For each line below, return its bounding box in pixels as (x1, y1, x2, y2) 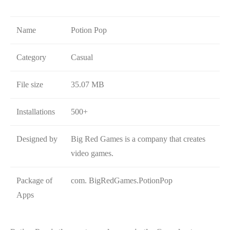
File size (16, 80, 43, 89)
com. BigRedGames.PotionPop (71, 176, 172, 185)
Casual (71, 53, 93, 62)
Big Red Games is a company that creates (71, 135, 205, 143)
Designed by (16, 135, 57, 143)
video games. (71, 149, 113, 158)
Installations (16, 107, 55, 116)
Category (16, 53, 46, 62)
